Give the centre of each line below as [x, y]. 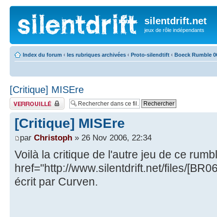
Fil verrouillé [24, 100]
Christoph [53, 137]
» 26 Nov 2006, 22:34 [112, 137]
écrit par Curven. [56, 181]
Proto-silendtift [150, 54]
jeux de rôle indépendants [174, 30]
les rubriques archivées [96, 54]
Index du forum [42, 54]
